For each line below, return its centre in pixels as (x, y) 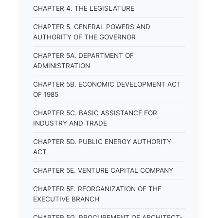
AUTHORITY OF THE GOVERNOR (84, 37)
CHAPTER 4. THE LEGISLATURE (84, 8)
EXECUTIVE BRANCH (66, 199)
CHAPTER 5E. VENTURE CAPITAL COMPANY (103, 170)
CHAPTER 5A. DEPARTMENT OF (83, 55)
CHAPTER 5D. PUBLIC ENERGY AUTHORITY (102, 142)
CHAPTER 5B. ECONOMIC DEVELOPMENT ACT (107, 84)
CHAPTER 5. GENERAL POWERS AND (92, 27)
